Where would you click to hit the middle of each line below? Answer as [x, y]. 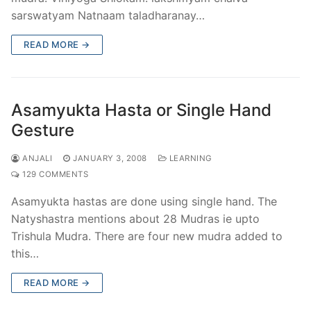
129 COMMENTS [54, 174]
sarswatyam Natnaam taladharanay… [108, 15]
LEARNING [190, 158]
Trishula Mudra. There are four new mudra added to [147, 236]
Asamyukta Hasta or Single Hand [141, 110]
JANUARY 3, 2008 [110, 158]
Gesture [43, 130]
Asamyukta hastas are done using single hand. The [144, 201]
